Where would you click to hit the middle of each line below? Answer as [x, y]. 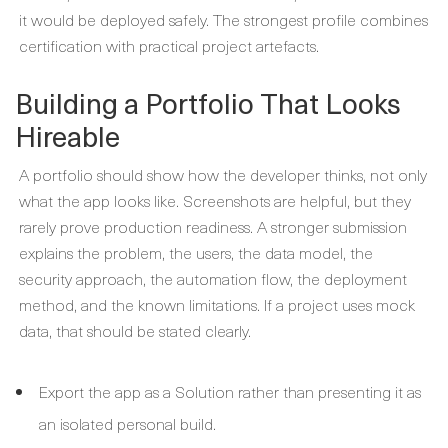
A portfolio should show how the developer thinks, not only [223, 174]
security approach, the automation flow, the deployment [213, 278]
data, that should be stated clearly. [135, 330]
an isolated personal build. [127, 423]
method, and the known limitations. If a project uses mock [217, 304]
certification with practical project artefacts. [169, 45]
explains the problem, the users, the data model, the [196, 252]
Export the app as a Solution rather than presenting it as [230, 391]
